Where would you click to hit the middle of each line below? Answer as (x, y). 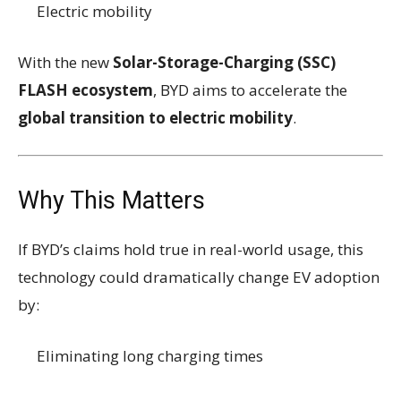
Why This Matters (111, 200)
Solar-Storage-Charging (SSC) (224, 62)
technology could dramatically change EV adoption (199, 277)
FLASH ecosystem (85, 90)
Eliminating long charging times (150, 355)
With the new (65, 62)
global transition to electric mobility (155, 117)
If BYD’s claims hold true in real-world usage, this (191, 249)
